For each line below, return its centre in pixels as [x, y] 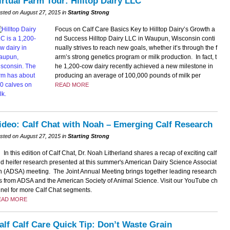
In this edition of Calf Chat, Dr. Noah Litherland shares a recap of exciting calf [110, 153]
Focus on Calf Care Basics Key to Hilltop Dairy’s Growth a [135, 29]
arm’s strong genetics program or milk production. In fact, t [136, 57]
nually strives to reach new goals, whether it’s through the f [136, 47]
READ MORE [72, 84]
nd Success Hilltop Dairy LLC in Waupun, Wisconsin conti [135, 38]
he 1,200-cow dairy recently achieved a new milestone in [134, 66]
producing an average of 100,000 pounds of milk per [128, 75]
